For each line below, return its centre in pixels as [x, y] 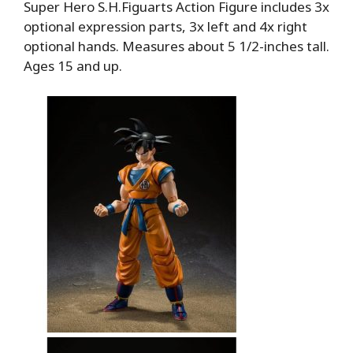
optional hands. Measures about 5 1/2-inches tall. [176, 46]
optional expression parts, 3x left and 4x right [165, 27]
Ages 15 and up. [73, 66]
